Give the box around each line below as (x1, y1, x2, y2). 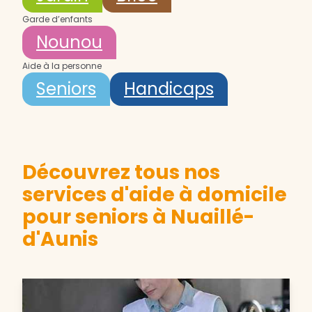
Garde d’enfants (22, 13, 93, 26)
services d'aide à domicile (22, 181, 287, 209)
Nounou (36, 31, 102, 54)
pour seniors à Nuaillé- (22, 203, 254, 231)
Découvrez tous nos (22, 159, 220, 187)
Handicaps (124, 77, 214, 101)
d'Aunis (22, 226, 98, 253)
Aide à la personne (22, 60, 102, 72)
